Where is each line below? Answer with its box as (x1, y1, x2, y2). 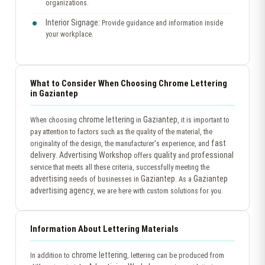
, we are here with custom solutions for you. (93, 186, 223, 195)
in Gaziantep (30, 88, 78, 99)
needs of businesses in (67, 174, 141, 183)
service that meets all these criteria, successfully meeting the (30, 163, 209, 172)
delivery (30, 150, 56, 160)
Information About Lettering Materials (30, 224, 179, 234)
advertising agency (30, 186, 93, 195)
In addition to (30, 251, 72, 260)
